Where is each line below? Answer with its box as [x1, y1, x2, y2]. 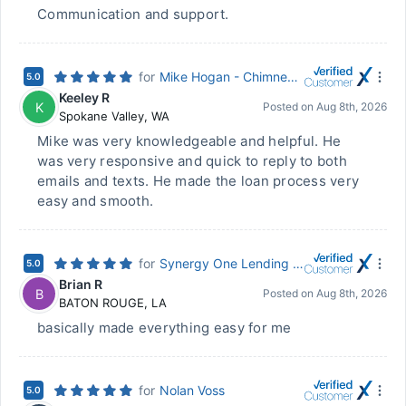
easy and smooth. [37, 192, 154, 209]
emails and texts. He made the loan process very [37, 172, 360, 189]
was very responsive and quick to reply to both [37, 152, 347, 169]
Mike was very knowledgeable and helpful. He [37, 132, 342, 150]
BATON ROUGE [59, 295, 144, 310]
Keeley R [59, 90, 110, 105]
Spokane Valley [59, 109, 144, 123]
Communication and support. [37, 5, 229, 23]
